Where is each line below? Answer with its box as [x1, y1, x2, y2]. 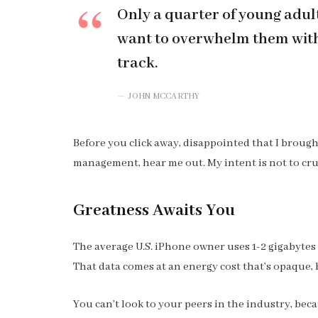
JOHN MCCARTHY [128, 91, 200, 102]
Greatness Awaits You [73, 199, 235, 221]
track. [117, 53, 158, 74]
